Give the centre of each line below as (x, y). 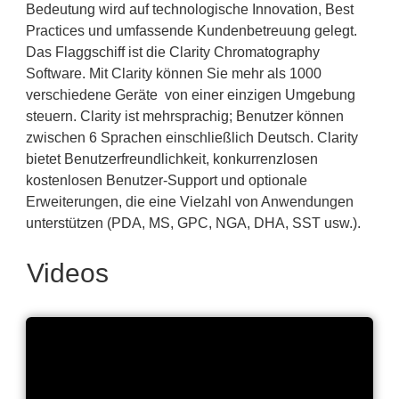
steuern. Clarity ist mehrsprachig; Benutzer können (185, 116)
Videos (68, 273)
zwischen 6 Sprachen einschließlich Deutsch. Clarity (192, 138)
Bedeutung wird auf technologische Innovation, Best (190, 9)
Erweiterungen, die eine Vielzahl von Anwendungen (190, 202)
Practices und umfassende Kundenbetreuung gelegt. (191, 31)
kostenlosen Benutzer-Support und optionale (167, 180)
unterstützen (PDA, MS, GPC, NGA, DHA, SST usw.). (193, 223)
